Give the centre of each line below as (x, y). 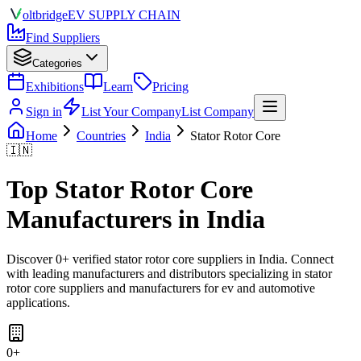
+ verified (88, 259)
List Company (218, 112)
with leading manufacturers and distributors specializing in (156, 273)
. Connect (309, 259)
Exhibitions (55, 87)
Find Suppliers (63, 37)
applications (37, 302)
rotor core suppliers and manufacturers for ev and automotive (161, 288)
